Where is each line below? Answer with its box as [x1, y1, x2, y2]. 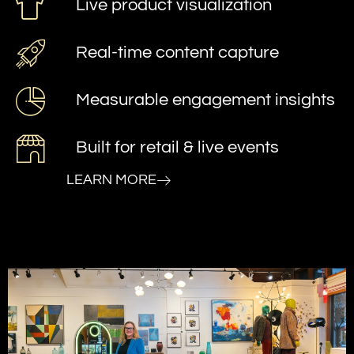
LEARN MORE [66, 172, 156, 187]
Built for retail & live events [76, 138, 280, 156]
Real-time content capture [76, 43, 280, 62]
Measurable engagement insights [76, 91, 336, 109]
